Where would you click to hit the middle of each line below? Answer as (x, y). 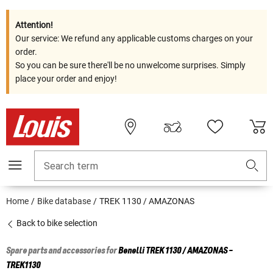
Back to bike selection (56, 223)
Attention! (34, 25)
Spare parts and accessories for (62, 251)
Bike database (64, 201)
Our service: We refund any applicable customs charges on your (134, 38)
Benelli (131, 251)
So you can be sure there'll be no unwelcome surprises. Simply (130, 65)
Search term (71, 166)
